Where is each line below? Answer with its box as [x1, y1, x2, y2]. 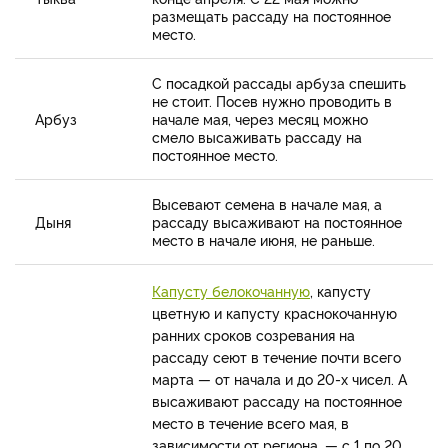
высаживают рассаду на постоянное [152, 391, 402, 411]
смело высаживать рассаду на [152, 127, 362, 147]
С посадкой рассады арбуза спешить [152, 73, 406, 93]
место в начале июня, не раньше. [152, 230, 375, 250]
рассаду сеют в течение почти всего [152, 347, 401, 367]
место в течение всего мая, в [152, 413, 349, 433]
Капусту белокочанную [152, 281, 310, 301]
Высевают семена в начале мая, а [152, 194, 382, 214]
